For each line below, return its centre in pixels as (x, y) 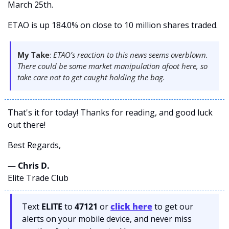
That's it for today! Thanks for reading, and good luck (110, 112)
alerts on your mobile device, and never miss (107, 219)
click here (131, 207)
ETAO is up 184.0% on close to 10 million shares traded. (113, 25)
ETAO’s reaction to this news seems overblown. (131, 55)
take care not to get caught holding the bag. (93, 77)
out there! (28, 125)
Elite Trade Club (38, 178)
